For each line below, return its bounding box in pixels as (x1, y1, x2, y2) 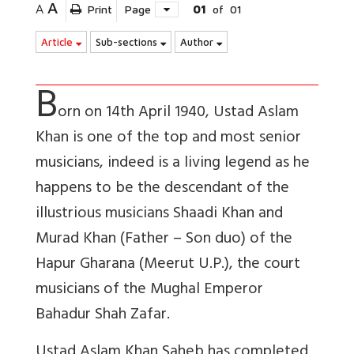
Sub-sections (96, 35, 160, 48)
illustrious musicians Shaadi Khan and (36, 199, 283, 229)
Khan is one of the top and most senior (36, 123, 301, 153)
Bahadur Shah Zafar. (36, 300, 170, 330)
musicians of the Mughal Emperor (36, 275, 263, 305)
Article (41, 35, 76, 48)
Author (180, 35, 217, 48)
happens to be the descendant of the (36, 174, 289, 204)
